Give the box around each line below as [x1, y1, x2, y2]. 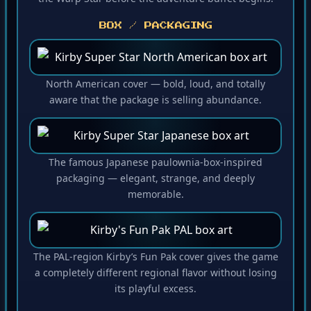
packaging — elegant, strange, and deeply [56, 174, 255, 187]
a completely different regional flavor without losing [34, 268, 277, 282]
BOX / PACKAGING [99, 24, 212, 32]
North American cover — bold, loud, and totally [46, 79, 265, 93]
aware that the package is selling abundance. [49, 95, 262, 109]
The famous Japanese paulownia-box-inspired [49, 158, 262, 171]
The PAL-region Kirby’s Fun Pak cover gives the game [33, 252, 278, 266]
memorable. [127, 190, 184, 203]
